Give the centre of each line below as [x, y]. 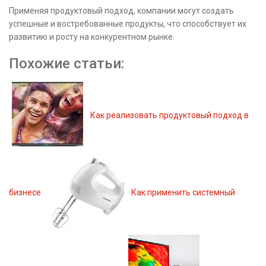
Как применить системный [183, 192]
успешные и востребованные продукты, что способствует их [128, 24]
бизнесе [25, 192]
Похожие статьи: [66, 64]
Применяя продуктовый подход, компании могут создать [121, 11]
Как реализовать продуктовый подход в [170, 115]
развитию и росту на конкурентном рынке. [92, 37]
